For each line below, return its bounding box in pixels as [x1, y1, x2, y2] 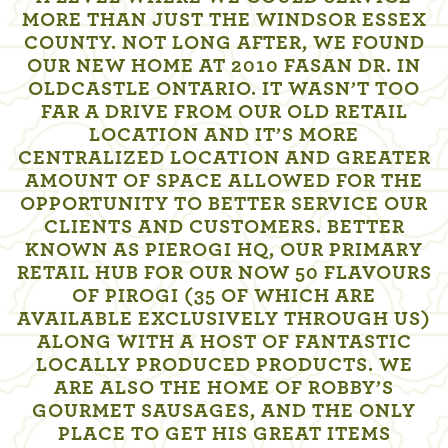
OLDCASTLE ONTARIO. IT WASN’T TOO [28, 79, 420, 100]
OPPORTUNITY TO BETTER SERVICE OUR [20, 194, 428, 215]
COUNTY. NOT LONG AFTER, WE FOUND [23, 33, 425, 54]
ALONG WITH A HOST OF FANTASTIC [36, 332, 412, 353]
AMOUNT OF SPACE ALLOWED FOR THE [25, 171, 423, 192]
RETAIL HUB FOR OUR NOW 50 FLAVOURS [16, 263, 432, 284]
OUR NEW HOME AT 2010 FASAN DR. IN [27, 56, 421, 77]
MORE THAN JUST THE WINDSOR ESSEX [21, 10, 427, 31]
